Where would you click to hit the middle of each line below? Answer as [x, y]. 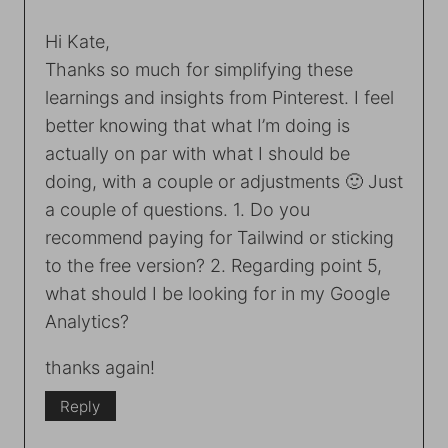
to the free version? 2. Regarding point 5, [213, 266]
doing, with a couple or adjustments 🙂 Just [224, 182]
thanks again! [100, 368]
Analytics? [87, 322]
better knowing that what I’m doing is [197, 126]
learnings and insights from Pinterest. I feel [219, 98]
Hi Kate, [77, 42]
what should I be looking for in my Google [217, 294]
